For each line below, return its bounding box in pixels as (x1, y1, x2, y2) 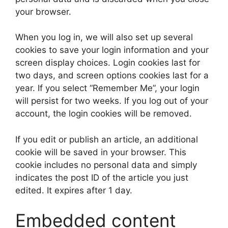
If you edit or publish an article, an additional (15, 134, 198, 145)
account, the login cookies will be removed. (15, 108, 192, 119)
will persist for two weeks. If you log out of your (15, 96, 208, 106)
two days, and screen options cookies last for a (15, 70, 209, 80)
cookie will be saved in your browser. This (15, 147, 186, 157)
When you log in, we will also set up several (15, 32, 193, 42)
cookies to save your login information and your (15, 45, 209, 55)
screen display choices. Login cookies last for (15, 58, 200, 68)
